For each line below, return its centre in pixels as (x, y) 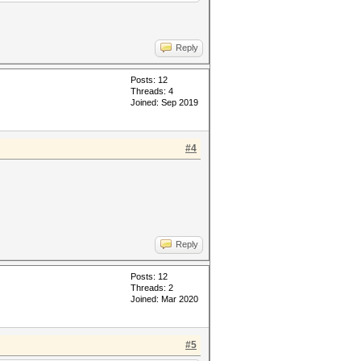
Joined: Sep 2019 (164, 102)
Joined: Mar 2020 (164, 299)
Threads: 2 (152, 288)
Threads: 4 (152, 91)
